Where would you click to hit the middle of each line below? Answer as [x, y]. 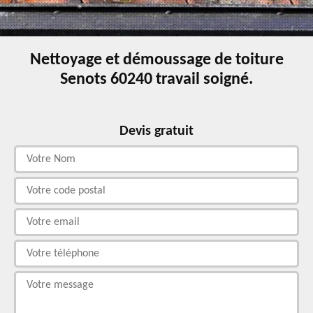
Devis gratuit [156, 131]
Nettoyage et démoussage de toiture [156, 60]
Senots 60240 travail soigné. [156, 80]
